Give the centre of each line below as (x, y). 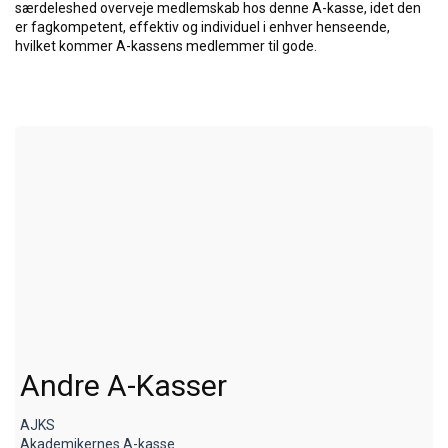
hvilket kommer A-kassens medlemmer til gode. (166, 46)
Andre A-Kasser (123, 385)
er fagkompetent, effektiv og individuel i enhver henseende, (202, 27)
